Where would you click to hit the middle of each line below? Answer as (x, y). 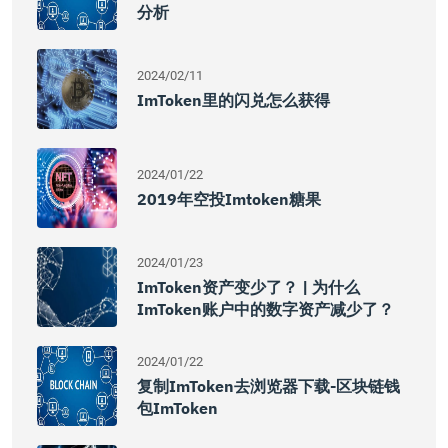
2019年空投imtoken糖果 (229, 199)
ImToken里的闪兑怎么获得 (233, 100)
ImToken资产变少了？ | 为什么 (248, 287)
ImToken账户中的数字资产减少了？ (265, 309)
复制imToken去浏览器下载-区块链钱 (268, 386)
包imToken (177, 408)
